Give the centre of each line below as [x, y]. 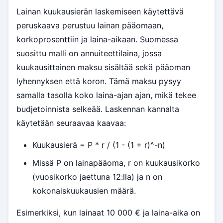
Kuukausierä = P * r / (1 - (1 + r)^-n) [99, 145]
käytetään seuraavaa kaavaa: [71, 123]
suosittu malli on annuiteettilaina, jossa [89, 54]
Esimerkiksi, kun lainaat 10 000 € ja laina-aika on [108, 213]
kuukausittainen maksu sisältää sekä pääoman [103, 67]
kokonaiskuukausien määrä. [84, 191]
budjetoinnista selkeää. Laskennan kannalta [98, 109]
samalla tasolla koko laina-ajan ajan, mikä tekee [106, 95]
